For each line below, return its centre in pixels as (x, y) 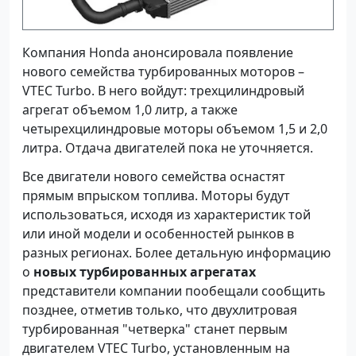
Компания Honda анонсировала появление (158, 52)
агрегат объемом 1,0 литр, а (110, 109)
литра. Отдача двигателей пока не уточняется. (168, 147)
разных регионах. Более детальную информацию (176, 252)
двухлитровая (254, 310)
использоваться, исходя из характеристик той (166, 214)
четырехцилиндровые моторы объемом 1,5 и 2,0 (175, 128)
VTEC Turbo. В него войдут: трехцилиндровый (163, 90)
